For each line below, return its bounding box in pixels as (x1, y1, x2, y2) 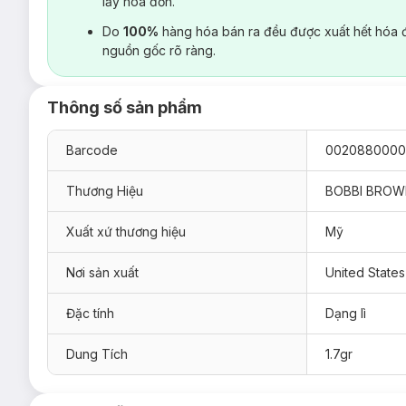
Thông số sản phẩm (47, 97, 202, 117)
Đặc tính (66, 304, 114, 321)
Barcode (66, 141, 118, 158)
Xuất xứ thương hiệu (66, 223, 186, 239)
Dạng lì (325, 304, 366, 321)
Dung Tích (66, 345, 128, 362)
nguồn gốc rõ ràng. (102, 42, 216, 58)
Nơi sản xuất (66, 264, 139, 280)
